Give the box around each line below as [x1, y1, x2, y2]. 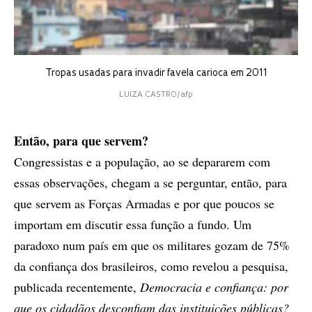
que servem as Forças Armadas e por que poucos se [14, 195, 274, 212]
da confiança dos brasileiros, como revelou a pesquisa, [14, 258, 288, 275]
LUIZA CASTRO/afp [119, 91, 193, 100]
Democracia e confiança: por [140, 279, 288, 296]
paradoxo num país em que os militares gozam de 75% [14, 237, 290, 254]
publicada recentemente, [14, 279, 140, 296]
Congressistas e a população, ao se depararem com [14, 153, 270, 171]
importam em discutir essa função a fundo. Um [14, 216, 251, 233]
